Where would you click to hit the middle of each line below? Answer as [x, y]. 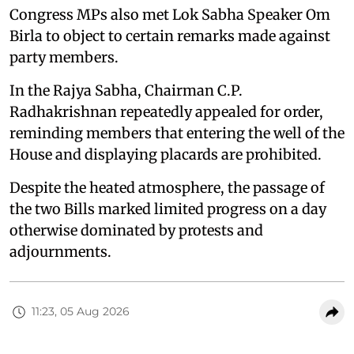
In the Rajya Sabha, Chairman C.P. [126, 90]
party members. [64, 57]
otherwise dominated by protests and [136, 230]
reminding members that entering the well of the [177, 133]
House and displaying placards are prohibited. [166, 154]
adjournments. [60, 251]
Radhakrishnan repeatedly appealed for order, [166, 111]
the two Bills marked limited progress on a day [168, 209]
